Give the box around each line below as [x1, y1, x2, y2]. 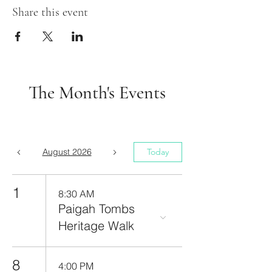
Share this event [12, 5, 88, 19]
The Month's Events [29, 81, 166, 104]
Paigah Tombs [58, 201, 135, 216]
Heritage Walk [58, 218, 134, 233]
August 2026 [42, 146, 92, 157]
